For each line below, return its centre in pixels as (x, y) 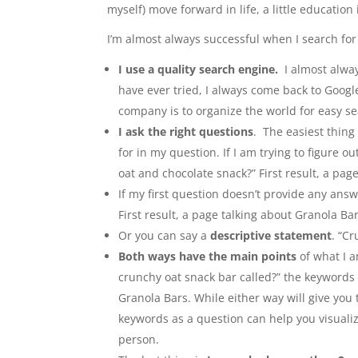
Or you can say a (165, 235)
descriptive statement (271, 235)
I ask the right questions (186, 131)
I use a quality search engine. (199, 69)
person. (139, 339)
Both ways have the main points (208, 256)
